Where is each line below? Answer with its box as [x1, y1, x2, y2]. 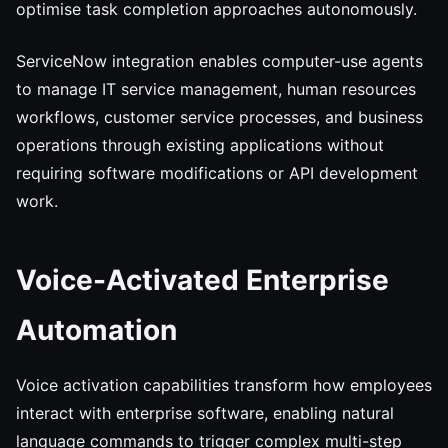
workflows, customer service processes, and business [16, 107, 423, 127]
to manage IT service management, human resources [16, 79, 416, 99]
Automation [16, 313, 177, 347]
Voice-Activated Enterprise [16, 263, 389, 297]
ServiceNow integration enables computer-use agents [16, 51, 423, 71]
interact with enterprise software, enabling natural [16, 403, 394, 423]
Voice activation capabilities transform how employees [16, 375, 432, 395]
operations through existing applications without [16, 135, 384, 155]
